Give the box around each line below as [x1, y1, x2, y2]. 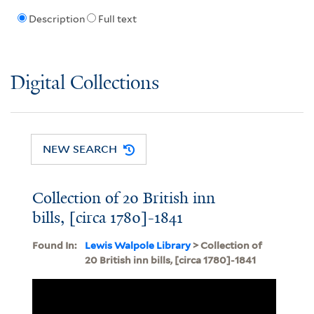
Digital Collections [11, 72, 159, 95]
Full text [97, 13, 137, 25]
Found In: [32, 239, 76, 251]
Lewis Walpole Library [84, 239, 191, 251]
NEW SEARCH [43, 142, 118, 156]
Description [28, 13, 85, 25]
